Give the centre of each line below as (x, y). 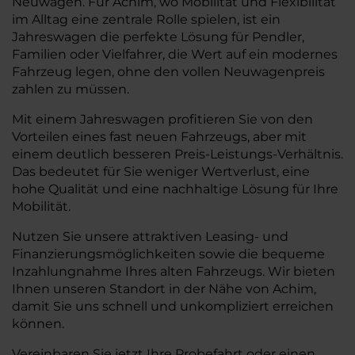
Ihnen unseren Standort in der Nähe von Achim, (164, 289)
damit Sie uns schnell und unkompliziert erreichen (173, 306)
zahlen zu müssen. (71, 89)
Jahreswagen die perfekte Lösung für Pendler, (158, 37)
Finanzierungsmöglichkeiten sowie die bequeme (168, 254)
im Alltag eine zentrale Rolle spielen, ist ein (146, 19)
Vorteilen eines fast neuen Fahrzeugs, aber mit (159, 137)
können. (38, 324)
